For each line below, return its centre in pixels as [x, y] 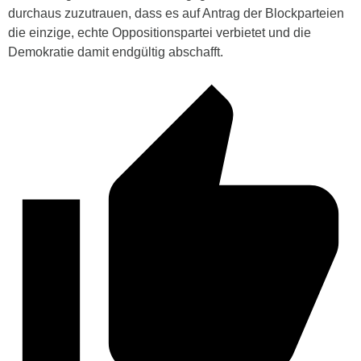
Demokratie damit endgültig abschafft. [116, 52]
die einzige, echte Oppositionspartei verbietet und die [160, 32]
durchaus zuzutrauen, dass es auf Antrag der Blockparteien [176, 13]
